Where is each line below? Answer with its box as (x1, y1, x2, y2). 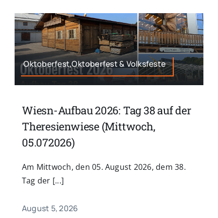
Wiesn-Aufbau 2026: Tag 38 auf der (21, 103, 191, 118)
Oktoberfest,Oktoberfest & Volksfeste (23, 58, 166, 69)
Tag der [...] (21, 175, 64, 186)
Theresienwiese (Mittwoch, (21, 119, 155, 134)
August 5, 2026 (21, 203, 78, 214)
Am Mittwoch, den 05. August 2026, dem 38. (21, 162, 186, 173)
